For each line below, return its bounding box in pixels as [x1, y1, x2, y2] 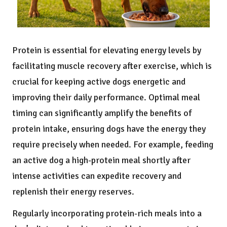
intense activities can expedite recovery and [12, 170, 181, 182]
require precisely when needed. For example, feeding [12, 139, 213, 150]
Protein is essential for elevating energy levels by [12, 45, 201, 56]
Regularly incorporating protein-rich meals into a [12, 208, 202, 219]
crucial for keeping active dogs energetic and [12, 76, 185, 88]
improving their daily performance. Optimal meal [12, 92, 200, 103]
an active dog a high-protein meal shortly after [12, 155, 191, 166]
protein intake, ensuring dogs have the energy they [12, 123, 206, 135]
